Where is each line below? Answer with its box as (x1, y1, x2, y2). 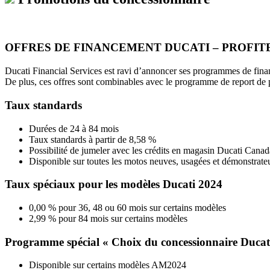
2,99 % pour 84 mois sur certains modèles (29, 213, 187, 224)
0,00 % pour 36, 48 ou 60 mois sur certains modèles (29, 202, 226, 213)
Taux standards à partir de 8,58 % (29, 134, 156, 145)
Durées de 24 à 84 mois (29, 123, 119, 134)
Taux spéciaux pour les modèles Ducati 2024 (5, 178, 222, 191)
